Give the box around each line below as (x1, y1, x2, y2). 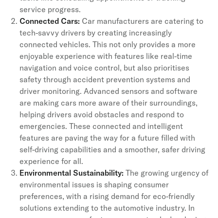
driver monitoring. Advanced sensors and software (19, 86, 198, 96)
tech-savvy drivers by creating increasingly (19, 27, 172, 37)
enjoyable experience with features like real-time (19, 51, 192, 61)
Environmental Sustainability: (19, 167, 124, 178)
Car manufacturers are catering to (80, 16, 203, 26)
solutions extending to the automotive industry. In (19, 202, 195, 213)
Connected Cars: (19, 16, 80, 26)
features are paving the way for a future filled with (19, 132, 195, 143)
